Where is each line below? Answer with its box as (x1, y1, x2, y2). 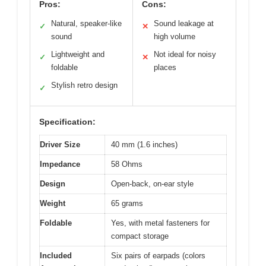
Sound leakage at (154, 19, 214, 28)
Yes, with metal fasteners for (111, 218, 210, 227)
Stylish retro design (51, 81, 118, 90)
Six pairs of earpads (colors (111, 251, 205, 260)
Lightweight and (51, 50, 104, 59)
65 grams (111, 199, 143, 208)
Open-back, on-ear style (111, 179, 194, 188)
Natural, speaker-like (51, 19, 122, 28)
